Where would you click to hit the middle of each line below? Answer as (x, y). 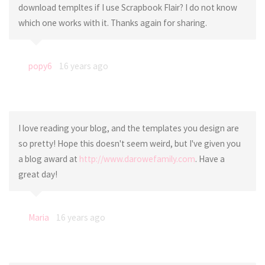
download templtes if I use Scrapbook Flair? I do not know (127, 8)
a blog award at (49, 159)
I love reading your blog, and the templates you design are (128, 128)
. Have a (210, 159)
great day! (38, 174)
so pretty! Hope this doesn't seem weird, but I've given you (129, 143)
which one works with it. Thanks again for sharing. (112, 23)
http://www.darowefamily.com (137, 159)
